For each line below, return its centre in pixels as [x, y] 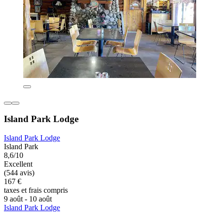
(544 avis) [19, 173]
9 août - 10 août [28, 199]
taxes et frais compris [36, 190]
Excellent [18, 164]
